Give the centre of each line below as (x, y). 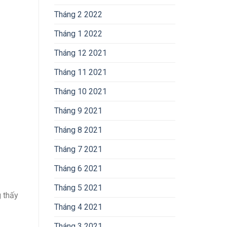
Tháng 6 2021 (78, 169)
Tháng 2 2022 (78, 15)
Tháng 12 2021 (81, 53)
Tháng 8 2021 (78, 130)
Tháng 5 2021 (78, 188)
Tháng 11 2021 (81, 72)
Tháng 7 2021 (78, 149)
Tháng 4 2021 (78, 207)
